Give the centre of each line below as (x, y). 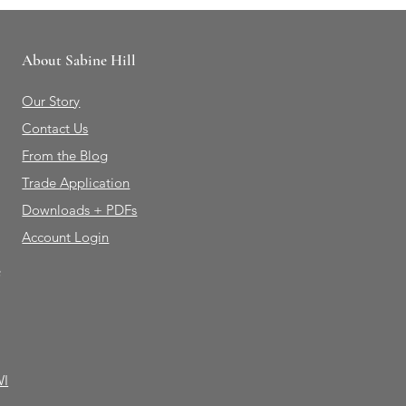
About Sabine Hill (79, 61)
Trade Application (76, 183)
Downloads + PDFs (80, 210)
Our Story (51, 101)
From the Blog (65, 156)
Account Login (66, 237)
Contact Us (55, 129)
